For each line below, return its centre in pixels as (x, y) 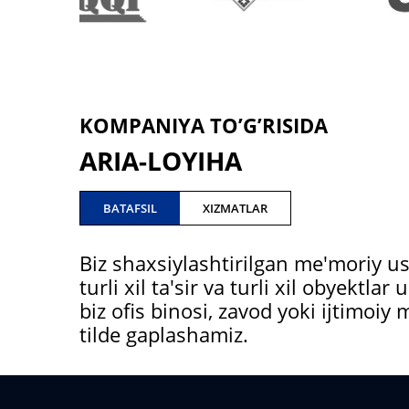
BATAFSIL (130, 208)
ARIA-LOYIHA (161, 161)
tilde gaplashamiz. (164, 334)
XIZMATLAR (235, 208)
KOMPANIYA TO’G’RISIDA (204, 126)
